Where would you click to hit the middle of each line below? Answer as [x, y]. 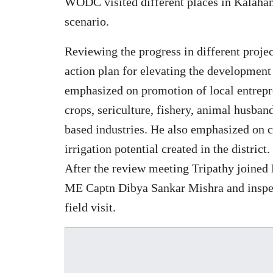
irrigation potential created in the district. [167, 148]
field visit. [90, 207]
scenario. [87, 21]
